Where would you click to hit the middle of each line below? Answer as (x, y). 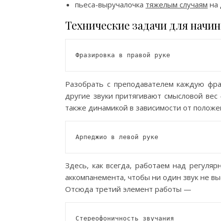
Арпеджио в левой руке (117, 137)
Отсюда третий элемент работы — (128, 189)
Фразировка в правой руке (123, 55)
